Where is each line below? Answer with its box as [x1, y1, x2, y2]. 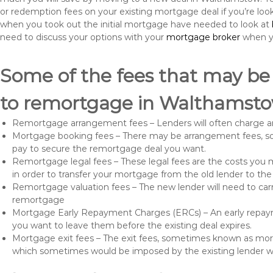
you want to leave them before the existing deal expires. [12, 220, 252, 231]
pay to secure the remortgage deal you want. [12, 143, 206, 154]
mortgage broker [166, 32, 240, 43]
